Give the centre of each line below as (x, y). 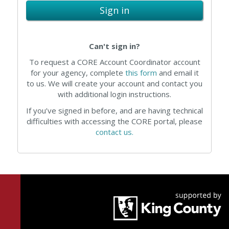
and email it (178, 73)
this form (141, 73)
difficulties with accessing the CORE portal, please (114, 121)
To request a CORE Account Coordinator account (114, 62)
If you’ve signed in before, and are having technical (114, 110)
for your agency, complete (78, 73)
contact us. (114, 132)
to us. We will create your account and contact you (114, 83)
